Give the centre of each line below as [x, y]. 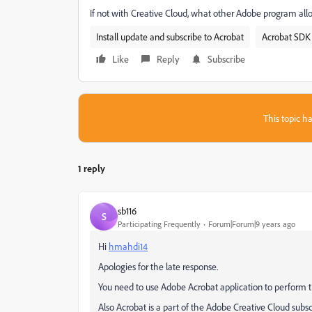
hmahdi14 [128, 246]
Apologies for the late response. [158, 266]
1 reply [92, 168]
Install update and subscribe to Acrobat [170, 37]
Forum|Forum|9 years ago [252, 224]
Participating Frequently [159, 224]
